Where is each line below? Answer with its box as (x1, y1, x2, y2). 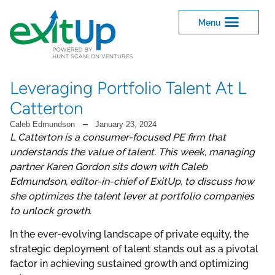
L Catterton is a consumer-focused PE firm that (10, 131, 226, 144)
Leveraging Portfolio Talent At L (10, 77, 246, 99)
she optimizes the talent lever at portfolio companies (10, 190, 254, 203)
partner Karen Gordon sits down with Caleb (10, 161, 207, 173)
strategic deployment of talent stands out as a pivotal (10, 243, 258, 255)
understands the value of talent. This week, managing (10, 146, 255, 158)
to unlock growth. (10, 205, 94, 217)
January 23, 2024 (95, 120, 157, 130)
